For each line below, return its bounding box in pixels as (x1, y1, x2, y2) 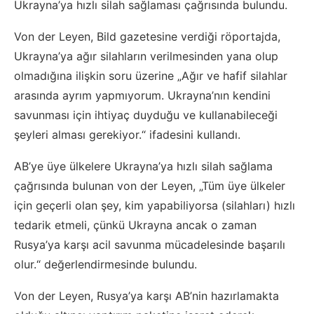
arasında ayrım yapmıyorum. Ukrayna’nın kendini (14, 88, 271, 103)
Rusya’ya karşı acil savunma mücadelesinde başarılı (14, 238, 285, 252)
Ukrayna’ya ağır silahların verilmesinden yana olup (14, 49, 278, 64)
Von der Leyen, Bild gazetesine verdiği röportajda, (14, 29, 280, 44)
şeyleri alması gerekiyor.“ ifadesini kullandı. (14, 128, 240, 142)
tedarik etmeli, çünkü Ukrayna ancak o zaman (14, 218, 257, 233)
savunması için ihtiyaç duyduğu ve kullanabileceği (14, 108, 278, 123)
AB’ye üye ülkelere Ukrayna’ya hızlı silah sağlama (14, 159, 273, 174)
